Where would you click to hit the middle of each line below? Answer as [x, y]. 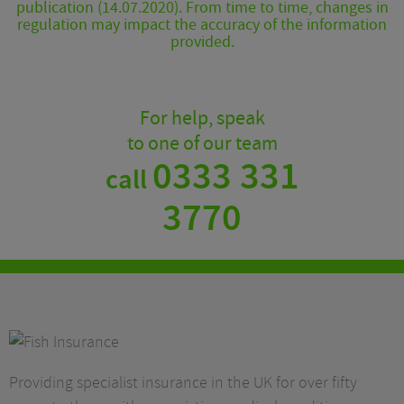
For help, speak [202, 119]
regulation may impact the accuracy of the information [202, 25]
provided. [202, 42]
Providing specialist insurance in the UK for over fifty [183, 383]
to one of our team [202, 144]
